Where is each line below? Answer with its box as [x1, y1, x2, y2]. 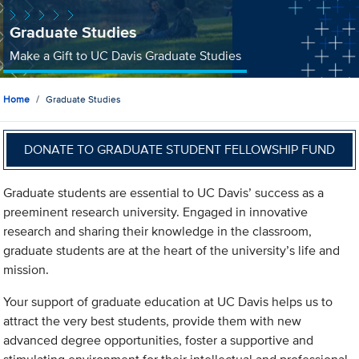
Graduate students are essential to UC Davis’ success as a [3, 184, 325, 203]
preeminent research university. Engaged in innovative [3, 203, 309, 222]
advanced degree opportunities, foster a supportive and [3, 331, 314, 350]
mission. [3, 260, 50, 280]
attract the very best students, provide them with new [3, 312, 302, 331]
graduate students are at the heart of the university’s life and [3, 241, 341, 260]
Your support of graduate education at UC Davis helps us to [3, 292, 333, 312]
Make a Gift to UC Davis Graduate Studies [9, 46, 241, 65]
